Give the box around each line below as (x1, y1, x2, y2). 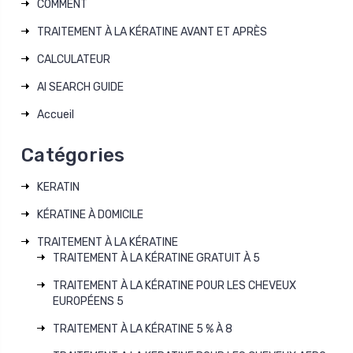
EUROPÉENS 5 (53, 294, 124, 308)
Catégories (21, 143, 125, 166)
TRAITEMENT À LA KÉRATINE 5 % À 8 (53, 321, 232, 336)
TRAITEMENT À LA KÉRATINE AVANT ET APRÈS (37, 24, 267, 39)
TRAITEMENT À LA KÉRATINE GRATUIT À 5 (53, 251, 260, 265)
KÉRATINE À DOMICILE (37, 207, 143, 221)
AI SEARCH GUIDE (37, 80, 124, 94)
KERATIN (37, 180, 80, 194)
